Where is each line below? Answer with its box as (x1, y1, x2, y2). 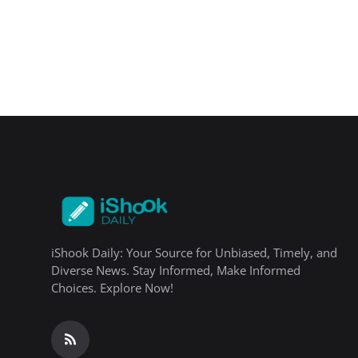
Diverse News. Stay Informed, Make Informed (51, 262, 300, 278)
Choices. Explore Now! (51, 280, 173, 296)
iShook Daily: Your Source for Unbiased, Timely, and (51, 245, 337, 261)
